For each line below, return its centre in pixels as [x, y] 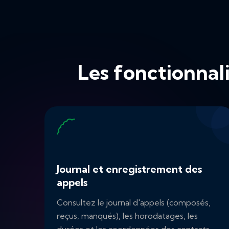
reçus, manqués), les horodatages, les [127, 216]
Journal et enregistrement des [129, 169]
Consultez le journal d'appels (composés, [134, 203]
